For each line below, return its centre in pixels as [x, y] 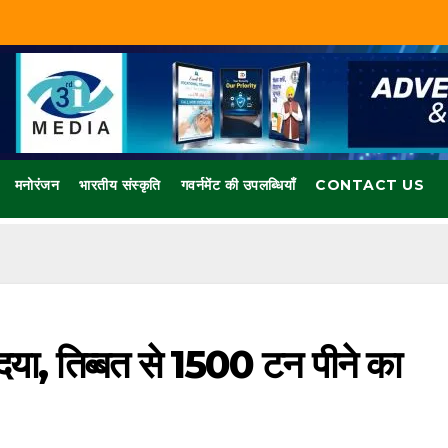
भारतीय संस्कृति [120, 185]
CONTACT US [370, 185]
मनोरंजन [37, 185]
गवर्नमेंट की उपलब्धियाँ [238, 185]
